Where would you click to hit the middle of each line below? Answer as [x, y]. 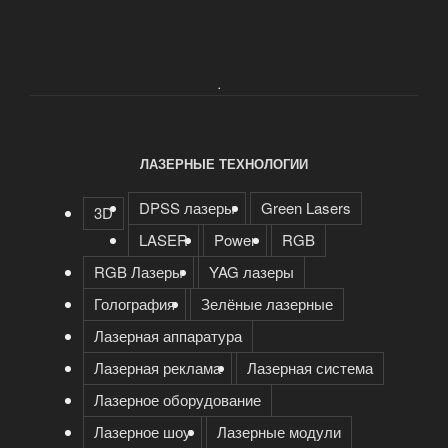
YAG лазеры [251, 272]
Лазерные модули [278, 432]
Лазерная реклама [157, 368]
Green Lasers [305, 208]
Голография [134, 304]
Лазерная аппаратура [167, 336]
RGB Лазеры [138, 272]
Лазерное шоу [142, 432]
